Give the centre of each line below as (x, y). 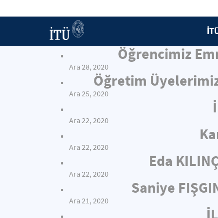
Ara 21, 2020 (89, 201)
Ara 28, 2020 (89, 67)
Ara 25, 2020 (89, 94)
